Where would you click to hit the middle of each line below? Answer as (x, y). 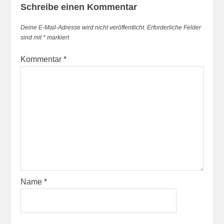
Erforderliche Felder (174, 27)
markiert (57, 37)
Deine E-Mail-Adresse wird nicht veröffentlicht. (83, 27)
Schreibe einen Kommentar (79, 7)
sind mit (32, 37)
